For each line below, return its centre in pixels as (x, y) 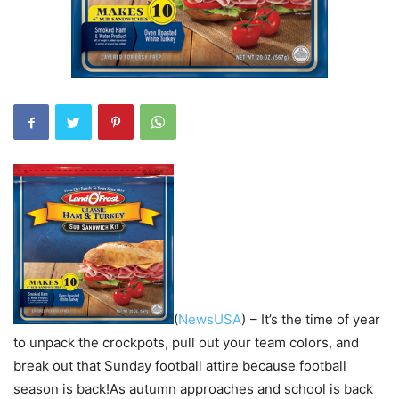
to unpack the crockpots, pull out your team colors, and (186, 342)
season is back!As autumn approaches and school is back (193, 389)
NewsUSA (210, 319)
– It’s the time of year (313, 319)
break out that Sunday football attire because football (180, 366)
